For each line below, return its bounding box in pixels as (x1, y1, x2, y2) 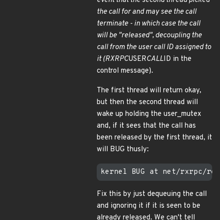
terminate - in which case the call (97, 19, 200, 28)
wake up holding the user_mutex (97, 110, 201, 119)
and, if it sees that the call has (97, 121, 196, 131)
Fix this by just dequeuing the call (97, 190, 207, 199)
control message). (97, 66, 153, 76)
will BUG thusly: (97, 145, 149, 154)
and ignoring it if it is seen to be (97, 201, 200, 211)
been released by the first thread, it (97, 133, 212, 142)
